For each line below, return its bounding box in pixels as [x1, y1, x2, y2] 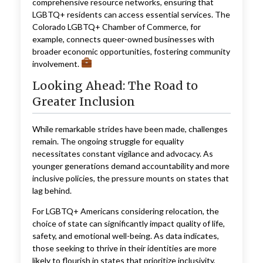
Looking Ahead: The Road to [32, 78, 198, 93]
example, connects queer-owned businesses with [32, 33, 214, 44]
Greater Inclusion [32, 94, 135, 109]
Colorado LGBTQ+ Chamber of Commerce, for [32, 21, 201, 32]
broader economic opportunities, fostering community [32, 46, 230, 56]
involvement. [32, 58, 81, 69]
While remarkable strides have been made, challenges [32, 124, 228, 134]
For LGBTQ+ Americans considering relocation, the [32, 206, 219, 217]
